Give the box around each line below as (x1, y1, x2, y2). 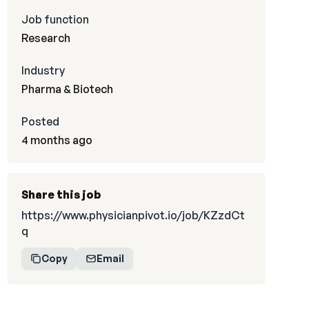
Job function (21, 12, 89, 26)
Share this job (21, 188, 101, 201)
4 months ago (21, 133, 92, 147)
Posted (21, 114, 59, 128)
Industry (21, 63, 65, 77)
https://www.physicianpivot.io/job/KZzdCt (21, 208, 245, 222)
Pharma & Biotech (21, 82, 113, 96)
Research (21, 31, 70, 45)
